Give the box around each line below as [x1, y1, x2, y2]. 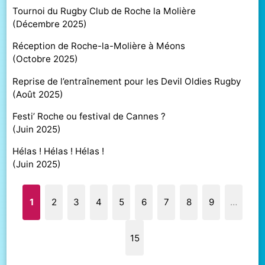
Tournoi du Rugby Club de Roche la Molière [12, 5, 196, 17]
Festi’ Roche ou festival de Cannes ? [12, 110, 166, 122]
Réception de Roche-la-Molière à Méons [12, 40, 186, 52]
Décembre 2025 [16, 18, 84, 30]
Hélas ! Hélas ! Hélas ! [12, 145, 105, 157]
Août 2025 [16, 88, 60, 100]
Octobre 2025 [16, 53, 75, 65]
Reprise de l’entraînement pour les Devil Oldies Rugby [12, 75, 241, 87]
